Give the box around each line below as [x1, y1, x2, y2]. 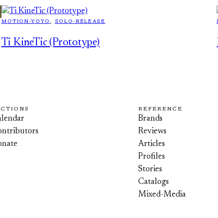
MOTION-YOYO [1, 18, 51, 24]
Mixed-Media [138, 190, 186, 199]
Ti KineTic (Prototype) [1, 37, 100, 48]
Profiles [138, 152, 165, 161]
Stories [138, 165, 163, 174]
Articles [138, 140, 165, 148]
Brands [138, 114, 163, 123]
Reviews [138, 127, 167, 136]
